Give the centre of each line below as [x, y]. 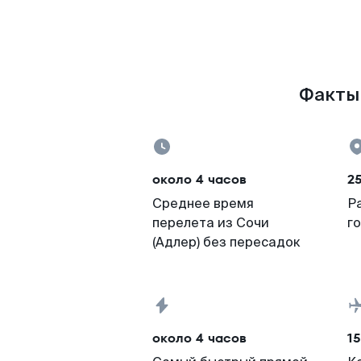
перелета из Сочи [211, 223]
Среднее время [203, 203]
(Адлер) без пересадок [226, 242]
